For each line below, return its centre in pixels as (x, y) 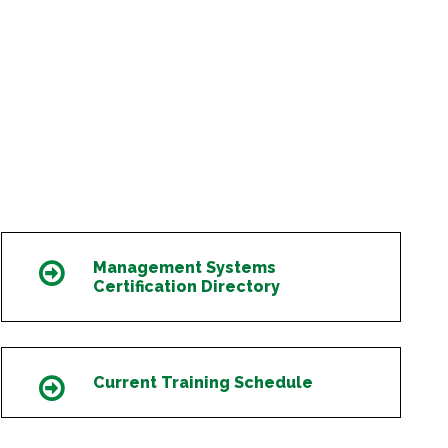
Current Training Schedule (203, 383)
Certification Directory (186, 287)
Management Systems (184, 268)
